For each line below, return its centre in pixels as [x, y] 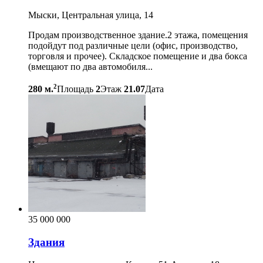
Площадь [75, 89]
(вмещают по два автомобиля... [90, 66]
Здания [46, 242]
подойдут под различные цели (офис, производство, [133, 45]
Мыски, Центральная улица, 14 [91, 15]
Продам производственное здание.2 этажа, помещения [138, 35]
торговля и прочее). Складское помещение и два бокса [138, 56]
